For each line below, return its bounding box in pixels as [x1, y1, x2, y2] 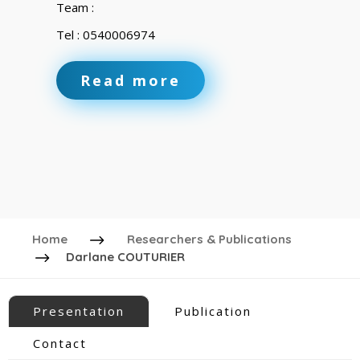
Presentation [33, 303, 125, 319]
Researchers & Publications [127, 231, 292, 247]
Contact [33, 335, 87, 351]
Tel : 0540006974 [56, 27, 156, 43]
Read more [80, 71, 182, 90]
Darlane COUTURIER [66, 249, 185, 264]
